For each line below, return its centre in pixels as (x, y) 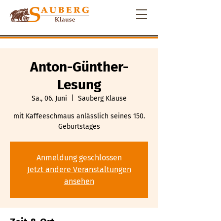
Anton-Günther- (79, 67)
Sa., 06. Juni (49, 98)
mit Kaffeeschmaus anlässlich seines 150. (79, 116)
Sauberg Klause (102, 98)
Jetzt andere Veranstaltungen (79, 169)
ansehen (79, 181)
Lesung (79, 85)
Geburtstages (79, 127)
